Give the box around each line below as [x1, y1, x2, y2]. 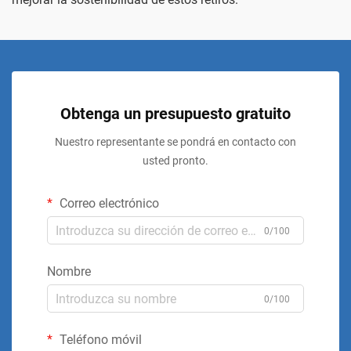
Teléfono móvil [56, 332, 142, 347]
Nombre [47, 264, 91, 279]
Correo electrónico [56, 196, 159, 211]
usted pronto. [143, 154, 208, 167]
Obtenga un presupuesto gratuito [60, 104, 291, 123]
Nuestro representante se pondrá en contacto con [55, 136, 296, 148]
